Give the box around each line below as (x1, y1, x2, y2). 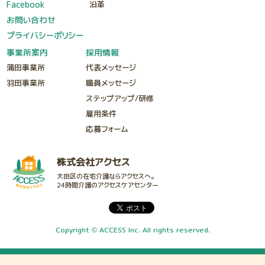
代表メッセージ (86, 62, 137, 73)
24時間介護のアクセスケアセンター (57, 180, 159, 190)
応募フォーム (86, 124, 129, 135)
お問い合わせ (7, 14, 56, 25)
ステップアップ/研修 (86, 93, 154, 104)
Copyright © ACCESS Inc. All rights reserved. (55, 225, 210, 235)
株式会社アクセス (57, 156, 130, 169)
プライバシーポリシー (7, 30, 84, 41)
